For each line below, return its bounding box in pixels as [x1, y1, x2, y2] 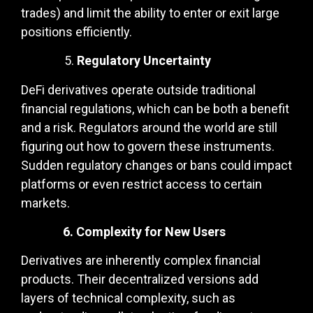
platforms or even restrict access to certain [21, 176, 262, 191]
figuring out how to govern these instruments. [21, 138, 275, 154]
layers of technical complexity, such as [21, 291, 235, 306]
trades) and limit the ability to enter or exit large [21, 5, 279, 20]
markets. [21, 195, 70, 210]
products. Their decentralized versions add [21, 272, 259, 287]
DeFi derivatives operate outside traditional [21, 82, 256, 97]
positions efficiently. [21, 24, 132, 39]
